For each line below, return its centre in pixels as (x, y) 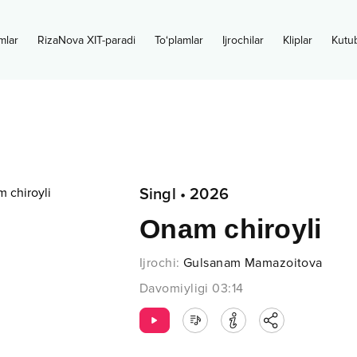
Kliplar (297, 40)
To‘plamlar (178, 40)
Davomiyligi (174, 288)
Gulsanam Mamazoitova (253, 263)
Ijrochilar (243, 40)
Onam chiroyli (231, 229)
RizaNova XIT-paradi (86, 40)
